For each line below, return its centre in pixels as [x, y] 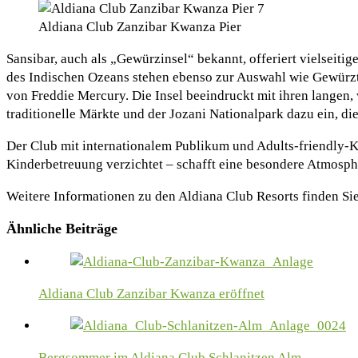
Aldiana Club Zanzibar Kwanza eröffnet [151, 294]
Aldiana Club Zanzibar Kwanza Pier [140, 27]
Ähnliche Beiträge [62, 229]
